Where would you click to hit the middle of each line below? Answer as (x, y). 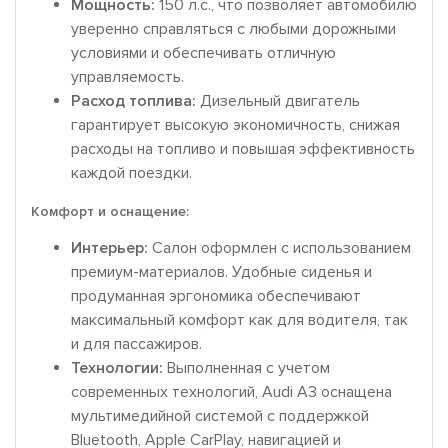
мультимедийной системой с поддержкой (220, 416)
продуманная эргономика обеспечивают (216, 296)
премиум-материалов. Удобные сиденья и (221, 272)
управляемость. (127, 77)
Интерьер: (109, 248)
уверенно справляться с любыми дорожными (233, 29)
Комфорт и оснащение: (110, 212)
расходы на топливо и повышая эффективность (243, 149)
